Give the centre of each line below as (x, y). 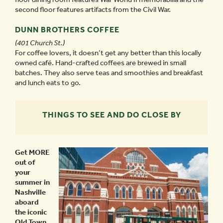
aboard (27, 202)
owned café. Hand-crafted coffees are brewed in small (101, 63)
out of (25, 163)
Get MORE (32, 153)
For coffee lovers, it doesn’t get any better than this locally (108, 53)
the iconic (31, 212)
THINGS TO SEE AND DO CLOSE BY (111, 115)
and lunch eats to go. (48, 83)
